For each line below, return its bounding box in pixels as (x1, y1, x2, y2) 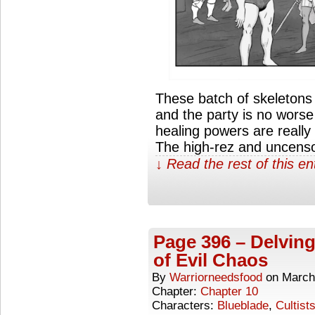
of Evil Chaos (153, 249, 268, 271)
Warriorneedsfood (169, 270, 262, 284)
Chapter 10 (200, 284, 258, 298)
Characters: (152, 298, 217, 312)
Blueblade (217, 298, 269, 312)
